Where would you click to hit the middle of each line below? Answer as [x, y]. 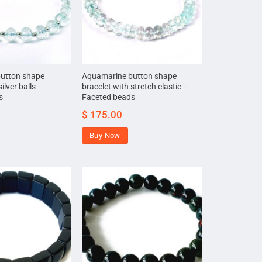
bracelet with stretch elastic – [135, 87]
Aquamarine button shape [130, 77]
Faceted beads [109, 98]
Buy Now [105, 136]
